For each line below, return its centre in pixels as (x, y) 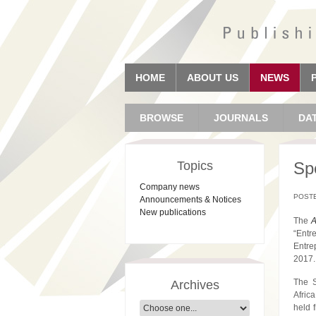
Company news (170, 187)
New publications (173, 212)
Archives (195, 285)
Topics (195, 166)
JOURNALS (241, 118)
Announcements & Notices (191, 200)
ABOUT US (213, 78)
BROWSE (162, 118)
